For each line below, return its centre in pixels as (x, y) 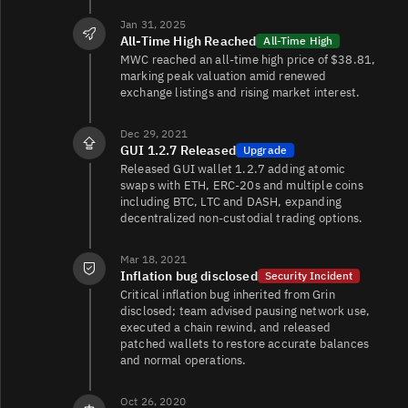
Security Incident (309, 275)
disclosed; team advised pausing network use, (245, 311)
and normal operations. (184, 360)
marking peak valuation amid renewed (224, 76)
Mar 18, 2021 (153, 259)
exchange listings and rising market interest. (240, 92)
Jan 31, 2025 (153, 24)
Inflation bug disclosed (189, 275)
